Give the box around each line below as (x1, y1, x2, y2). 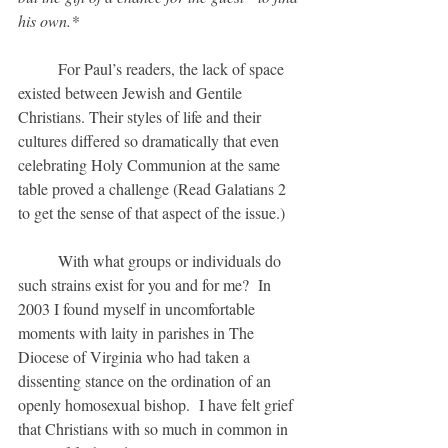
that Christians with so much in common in (18, 418, 292, 439)
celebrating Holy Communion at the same (18, 154, 284, 175)
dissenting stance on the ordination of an (18, 370, 275, 391)
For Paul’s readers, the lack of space (18, 58, 58, 79)
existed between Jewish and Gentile (18, 82, 246, 103)
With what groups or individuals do (18, 250, 58, 271)
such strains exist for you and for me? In (18, 274, 275, 295)
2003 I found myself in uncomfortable (18, 298, 259, 319)
